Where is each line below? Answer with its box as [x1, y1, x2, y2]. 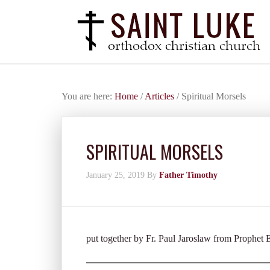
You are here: [61, 91, 115, 101]
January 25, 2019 [86, 171, 145, 180]
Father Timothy [159, 171, 218, 180]
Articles [145, 91, 174, 101]
